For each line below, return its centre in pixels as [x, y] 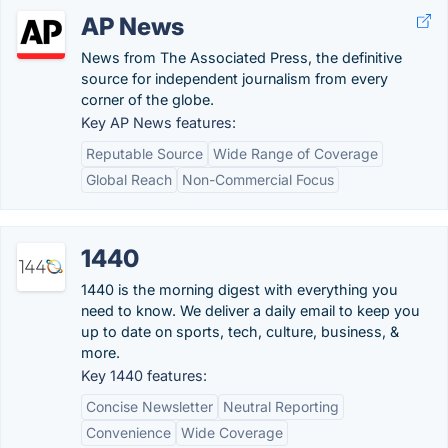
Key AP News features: [158, 122]
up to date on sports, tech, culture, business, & [240, 331]
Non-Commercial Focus [258, 179]
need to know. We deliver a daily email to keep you [250, 310]
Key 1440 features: [144, 375]
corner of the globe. [147, 99]
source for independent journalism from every [234, 78]
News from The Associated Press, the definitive [241, 57]
